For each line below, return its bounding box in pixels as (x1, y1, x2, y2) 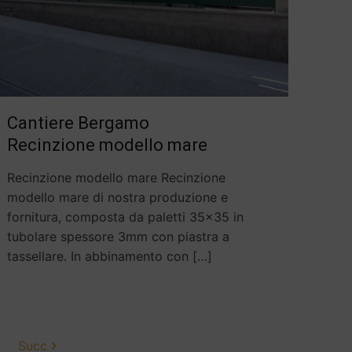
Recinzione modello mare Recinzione (6, 170, 225, 186)
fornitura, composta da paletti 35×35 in (6, 209, 244, 225)
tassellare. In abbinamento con (6, 248, 189, 265)
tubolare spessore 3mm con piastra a (6, 229, 229, 245)
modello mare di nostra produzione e (6, 189, 228, 206)
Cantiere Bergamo (6, 113, 149, 134)
